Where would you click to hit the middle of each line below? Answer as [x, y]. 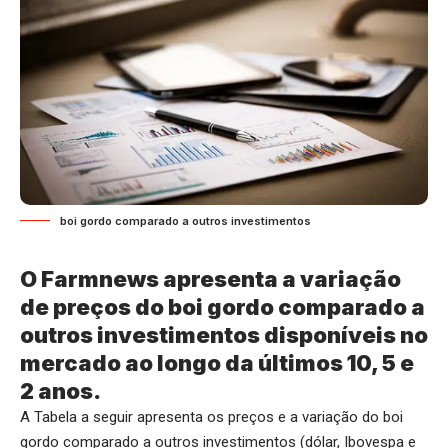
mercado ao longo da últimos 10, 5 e [217, 362]
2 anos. [60, 390]
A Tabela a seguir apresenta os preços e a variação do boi [211, 416]
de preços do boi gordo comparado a [222, 306]
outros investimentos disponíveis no [224, 334]
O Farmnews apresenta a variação [210, 278]
